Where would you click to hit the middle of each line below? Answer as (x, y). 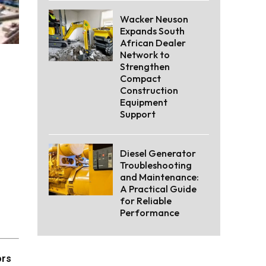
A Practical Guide (158, 189)
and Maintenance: (159, 177)
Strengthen (145, 67)
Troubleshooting (156, 165)
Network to (145, 55)
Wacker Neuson (154, 19)
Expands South (152, 31)
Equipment (144, 102)
